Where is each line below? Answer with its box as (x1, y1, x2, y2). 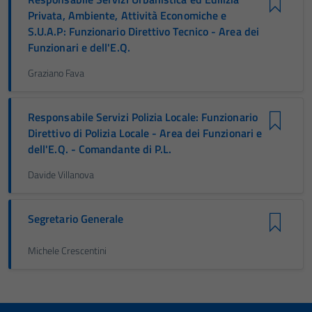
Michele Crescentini (28, 243, 107, 258)
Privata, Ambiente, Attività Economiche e (28, 7, 227, 24)
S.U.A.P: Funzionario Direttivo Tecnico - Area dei (28, 23, 259, 40)
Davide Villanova (28, 167, 94, 182)
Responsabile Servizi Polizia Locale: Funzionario (28, 109, 258, 125)
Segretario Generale (28, 210, 124, 227)
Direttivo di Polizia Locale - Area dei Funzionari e (28, 125, 263, 141)
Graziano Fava (28, 65, 84, 81)
